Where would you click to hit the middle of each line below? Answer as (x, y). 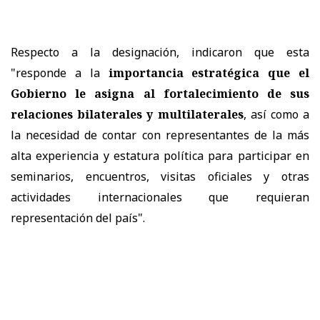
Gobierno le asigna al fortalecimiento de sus (160, 93)
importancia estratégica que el (209, 72)
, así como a (276, 114)
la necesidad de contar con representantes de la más (160, 135)
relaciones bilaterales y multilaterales (127, 114)
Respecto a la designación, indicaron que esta (160, 52)
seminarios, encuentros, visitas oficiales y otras (160, 176)
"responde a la (60, 72)
